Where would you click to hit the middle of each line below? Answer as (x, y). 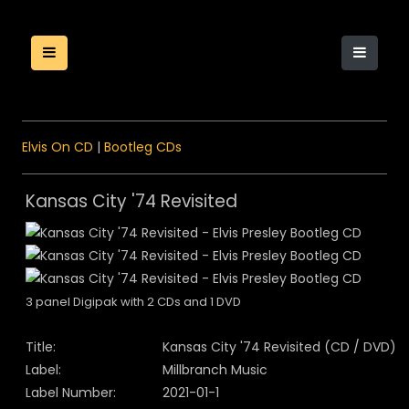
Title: (41, 347)
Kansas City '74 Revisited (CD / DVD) (279, 347)
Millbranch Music (215, 370)
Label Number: (71, 393)
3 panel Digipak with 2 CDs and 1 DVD (133, 302)
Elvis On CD (58, 147)
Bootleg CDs (143, 147)
